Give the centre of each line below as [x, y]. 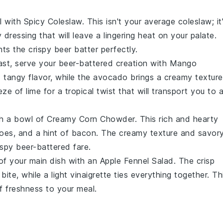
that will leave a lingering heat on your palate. [126, 35]
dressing [20, 35]
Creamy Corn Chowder [91, 119]
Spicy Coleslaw [53, 21]
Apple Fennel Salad [137, 161]
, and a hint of [42, 133]
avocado [111, 77]
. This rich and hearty [176, 119]
